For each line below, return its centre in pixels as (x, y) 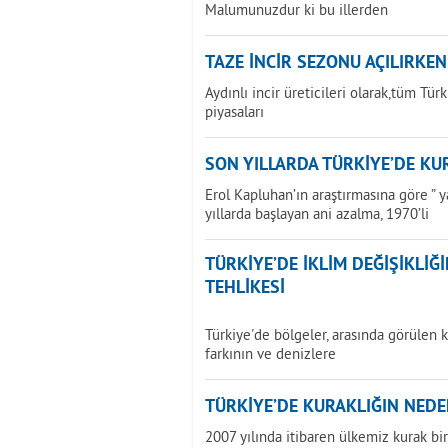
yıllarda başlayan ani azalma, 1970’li (317, 213)
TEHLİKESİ (245, 288)
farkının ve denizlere (270, 353)
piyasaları (234, 111)
